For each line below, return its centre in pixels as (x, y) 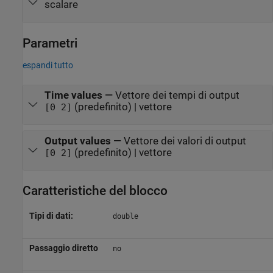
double (125, 217)
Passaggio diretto (63, 248)
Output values (77, 141)
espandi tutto (48, 65)
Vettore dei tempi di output (178, 95)
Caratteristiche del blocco (95, 191)
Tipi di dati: (51, 216)
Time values (73, 95)
